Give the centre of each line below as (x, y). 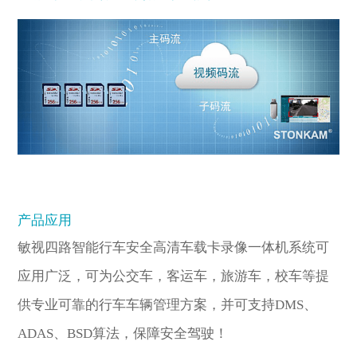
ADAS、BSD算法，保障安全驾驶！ (123, 334)
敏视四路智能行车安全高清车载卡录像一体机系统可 (174, 248)
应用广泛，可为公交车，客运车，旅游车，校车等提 (174, 277)
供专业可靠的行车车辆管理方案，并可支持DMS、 (168, 305)
